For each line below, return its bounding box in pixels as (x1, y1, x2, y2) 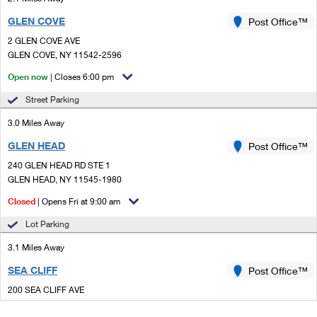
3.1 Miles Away (8, 242, 64, 253)
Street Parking (25, 94, 79, 105)
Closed (8, 196, 35, 207)
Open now (8, 71, 48, 82)
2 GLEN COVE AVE (8, 35, 80, 46)
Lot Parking (25, 219, 69, 229)
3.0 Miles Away (8, 117, 64, 128)
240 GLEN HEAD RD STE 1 (8, 160, 110, 171)
